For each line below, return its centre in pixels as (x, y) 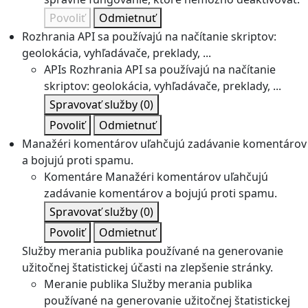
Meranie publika (86, 284)
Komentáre (73, 177)
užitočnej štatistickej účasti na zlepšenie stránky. (147, 268)
